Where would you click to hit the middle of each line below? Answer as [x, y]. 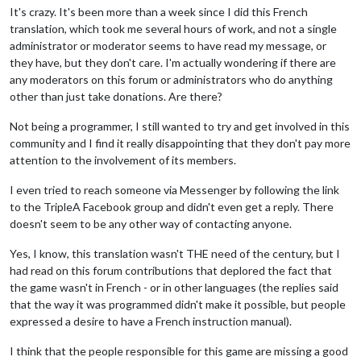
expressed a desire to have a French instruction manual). [151, 321]
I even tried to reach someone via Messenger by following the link [174, 189]
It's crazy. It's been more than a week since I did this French [159, 11]
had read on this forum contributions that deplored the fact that [171, 270]
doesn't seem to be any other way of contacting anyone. [151, 223]
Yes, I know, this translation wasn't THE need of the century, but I [175, 253]
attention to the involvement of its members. [123, 160]
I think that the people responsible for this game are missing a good [179, 351]
